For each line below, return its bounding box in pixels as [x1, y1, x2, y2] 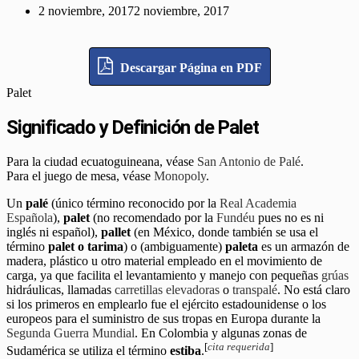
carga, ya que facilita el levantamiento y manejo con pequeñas [6, 268, 321, 283]
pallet [101, 225, 131, 240]
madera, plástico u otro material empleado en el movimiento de [6, 254, 322, 268]
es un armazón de [258, 240, 349, 254]
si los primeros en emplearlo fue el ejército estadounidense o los [6, 297, 326, 312]
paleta [225, 240, 258, 254]
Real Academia [220, 196, 296, 211]
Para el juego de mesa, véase [6, 169, 154, 184]
